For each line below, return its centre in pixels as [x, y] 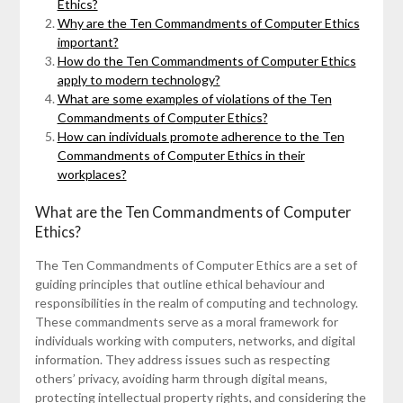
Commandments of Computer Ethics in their [181, 155]
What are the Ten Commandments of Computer [193, 211]
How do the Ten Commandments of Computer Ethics [206, 60]
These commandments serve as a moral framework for [186, 321]
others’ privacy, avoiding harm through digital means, [181, 378]
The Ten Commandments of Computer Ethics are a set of [196, 264]
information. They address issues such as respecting [182, 359]
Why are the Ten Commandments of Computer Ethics [208, 22]
